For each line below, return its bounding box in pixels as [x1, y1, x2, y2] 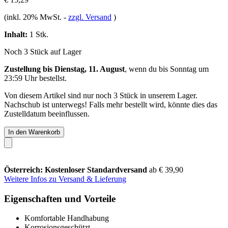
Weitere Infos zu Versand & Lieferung [4, 174, 126, 183]
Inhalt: [4, 30, 27, 39]
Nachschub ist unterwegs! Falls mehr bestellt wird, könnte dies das [4, 100, 217, 109]
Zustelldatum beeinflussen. [4, 109, 90, 118]
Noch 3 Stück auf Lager [4, 47, 81, 56]
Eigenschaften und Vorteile [4, 193, 116, 204]
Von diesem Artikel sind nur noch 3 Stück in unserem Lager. [4, 91, 197, 100]
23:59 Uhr [4, 73, 37, 82]
